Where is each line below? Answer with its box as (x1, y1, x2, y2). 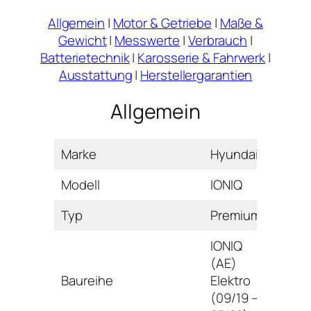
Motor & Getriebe (112, 13, 212, 32)
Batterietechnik (40, 48, 130, 67)
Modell (61, 176, 100, 194)
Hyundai (210, 145, 258, 164)
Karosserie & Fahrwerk (137, 48, 266, 67)
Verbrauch (187, 31, 248, 49)
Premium (210, 206, 261, 225)
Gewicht (58, 31, 107, 49)
